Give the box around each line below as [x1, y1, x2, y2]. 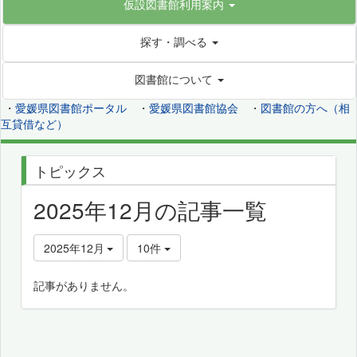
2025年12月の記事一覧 [33, 193, 267, 226]
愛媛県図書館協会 [149, 99, 238, 116]
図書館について [135, 70, 213, 87]
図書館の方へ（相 [261, 99, 350, 116]
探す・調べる [140, 33, 207, 49]
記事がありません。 [33, 277, 134, 293]
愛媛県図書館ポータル [15, 99, 127, 116]
